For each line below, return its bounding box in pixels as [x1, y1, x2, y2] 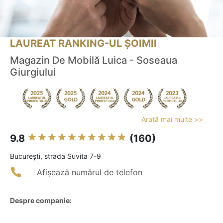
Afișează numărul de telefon [37, 167, 142, 178]
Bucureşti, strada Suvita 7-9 [10, 152, 101, 161]
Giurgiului [10, 66, 56, 79]
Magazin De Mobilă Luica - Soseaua [10, 54, 177, 67]
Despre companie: [10, 196, 72, 205]
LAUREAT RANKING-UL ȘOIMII [10, 37, 157, 50]
